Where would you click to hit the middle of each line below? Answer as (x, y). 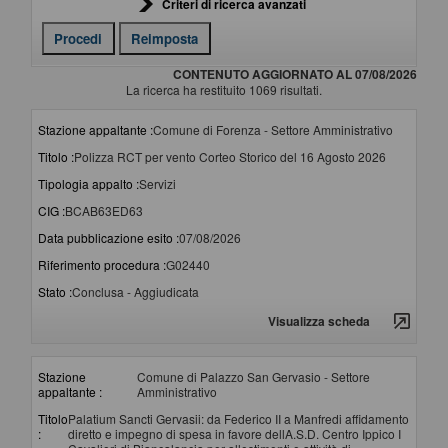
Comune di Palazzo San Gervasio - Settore (254, 377)
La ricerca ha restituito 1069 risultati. (224, 90)
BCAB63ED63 (104, 211)
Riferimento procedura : (102, 265)
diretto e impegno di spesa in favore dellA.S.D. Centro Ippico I (234, 434)
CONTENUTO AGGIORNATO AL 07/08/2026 (295, 74)
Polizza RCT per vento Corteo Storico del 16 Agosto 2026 (230, 157)
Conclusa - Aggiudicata (135, 292)
